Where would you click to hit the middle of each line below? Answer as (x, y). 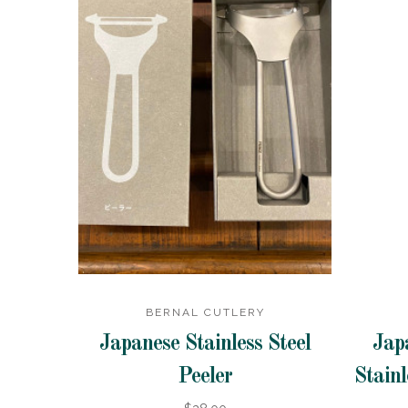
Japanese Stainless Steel (205, 345)
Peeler (205, 377)
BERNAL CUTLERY (205, 313)
